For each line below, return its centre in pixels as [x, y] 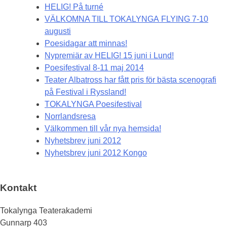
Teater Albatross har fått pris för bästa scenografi [130, 80]
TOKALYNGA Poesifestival [93, 104]
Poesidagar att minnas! [86, 44]
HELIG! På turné [74, 7]
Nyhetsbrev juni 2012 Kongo [96, 153]
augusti [58, 31]
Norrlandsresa [70, 117]
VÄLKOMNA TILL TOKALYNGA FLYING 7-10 [126, 19]
